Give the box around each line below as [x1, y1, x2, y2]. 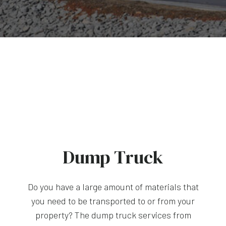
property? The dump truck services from [35, 209, 191, 220]
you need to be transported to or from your [31, 195, 195, 206]
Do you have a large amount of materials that [27, 181, 199, 192]
